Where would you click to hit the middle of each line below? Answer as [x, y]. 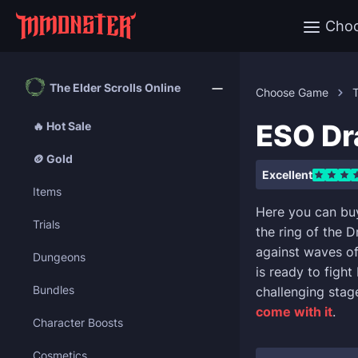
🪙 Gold [53, 159]
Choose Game [292, 92]
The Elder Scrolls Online [115, 87]
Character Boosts [78, 322]
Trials [46, 224]
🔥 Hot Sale [62, 126]
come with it [294, 312]
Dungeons [59, 257]
